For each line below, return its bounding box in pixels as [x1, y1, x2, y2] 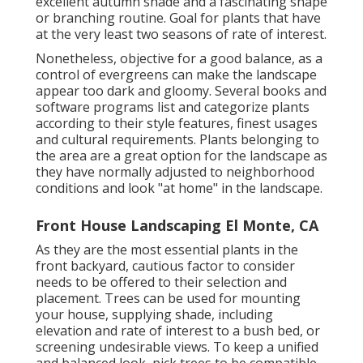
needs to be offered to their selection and [36, 272, 287, 291]
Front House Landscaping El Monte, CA [36, 215, 318, 235]
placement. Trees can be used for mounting [36, 288, 301, 307]
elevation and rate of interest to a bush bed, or [36, 321, 320, 340]
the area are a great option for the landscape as [36, 146, 327, 164]
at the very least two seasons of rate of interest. [36, 24, 327, 43]
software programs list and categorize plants [36, 97, 310, 116]
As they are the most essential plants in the [36, 240, 298, 258]
